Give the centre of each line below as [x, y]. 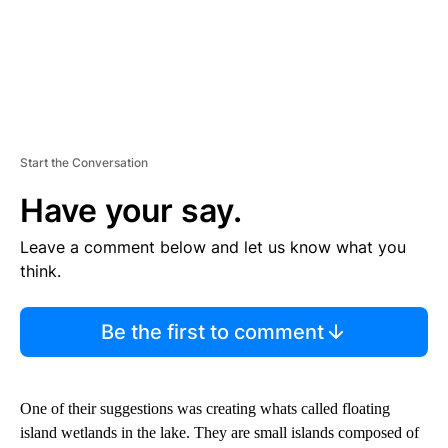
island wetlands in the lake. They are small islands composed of [219, 432]
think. [40, 270]
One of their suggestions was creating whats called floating [205, 408]
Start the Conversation [84, 162]
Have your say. [131, 210]
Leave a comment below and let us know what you [213, 246]
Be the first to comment [212, 331]
